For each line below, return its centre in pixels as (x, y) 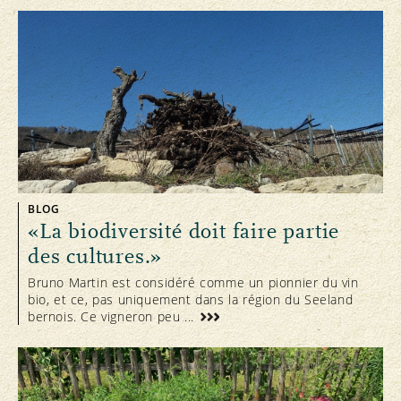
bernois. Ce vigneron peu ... (113, 317)
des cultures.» (95, 257)
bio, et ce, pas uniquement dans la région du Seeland (191, 300)
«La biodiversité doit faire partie (184, 232)
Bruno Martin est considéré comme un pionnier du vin (193, 283)
